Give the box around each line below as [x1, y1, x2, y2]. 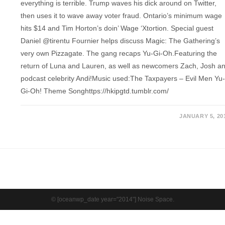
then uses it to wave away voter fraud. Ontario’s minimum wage [21, 12, 222, 20]
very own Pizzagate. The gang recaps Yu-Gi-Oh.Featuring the [21, 49, 217, 58]
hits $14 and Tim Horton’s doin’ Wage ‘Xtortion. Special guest [21, 24, 214, 33]
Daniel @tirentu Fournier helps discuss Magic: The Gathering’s [21, 37, 220, 45]
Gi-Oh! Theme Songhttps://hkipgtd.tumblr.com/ [21, 87, 169, 95]
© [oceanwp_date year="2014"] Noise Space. [51, 195, 174, 203]
